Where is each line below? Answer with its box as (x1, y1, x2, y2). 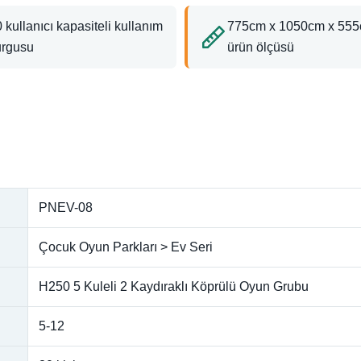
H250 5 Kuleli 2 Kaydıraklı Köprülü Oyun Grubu (39, 279, 309, 293)
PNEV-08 (39, 200, 93, 214)
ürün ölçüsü (227, 39, 294, 54)
